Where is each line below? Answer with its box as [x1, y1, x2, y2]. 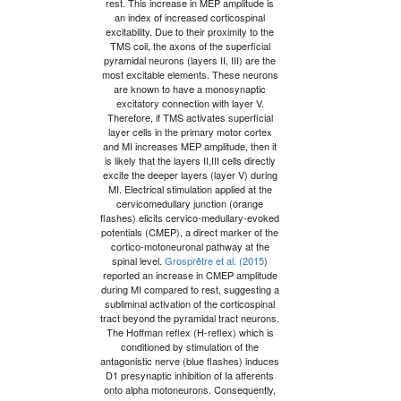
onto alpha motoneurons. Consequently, [104, 381, 276, 397]
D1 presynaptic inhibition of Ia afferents [106, 367, 274, 382]
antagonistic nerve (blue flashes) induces [100, 353, 279, 368]
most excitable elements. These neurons [101, 66, 278, 81]
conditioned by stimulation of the [121, 338, 259, 354]
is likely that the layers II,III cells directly [104, 152, 276, 167]
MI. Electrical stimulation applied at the [107, 181, 272, 196]
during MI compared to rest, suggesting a [100, 281, 279, 296]
